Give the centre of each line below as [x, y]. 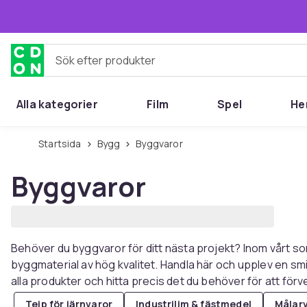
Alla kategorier [57, 104]
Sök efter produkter [94, 65]
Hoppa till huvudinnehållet [100, 16]
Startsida [63, 144]
